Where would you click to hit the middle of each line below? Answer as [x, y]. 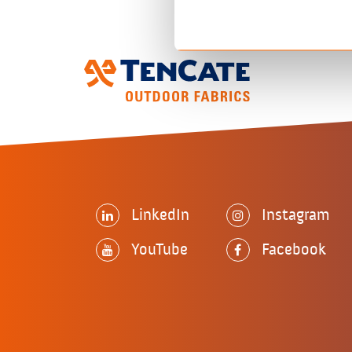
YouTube [159, 249]
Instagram [295, 214]
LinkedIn [160, 214]
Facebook [293, 249]
